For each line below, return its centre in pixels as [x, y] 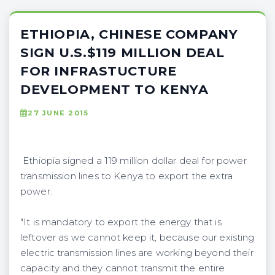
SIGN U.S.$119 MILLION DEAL [122, 52]
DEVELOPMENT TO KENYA [114, 89]
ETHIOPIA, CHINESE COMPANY [129, 34]
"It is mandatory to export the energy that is [121, 222]
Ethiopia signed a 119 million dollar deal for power [134, 161]
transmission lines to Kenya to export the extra [126, 176]
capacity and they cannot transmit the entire [123, 268]
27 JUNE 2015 [58, 113]
